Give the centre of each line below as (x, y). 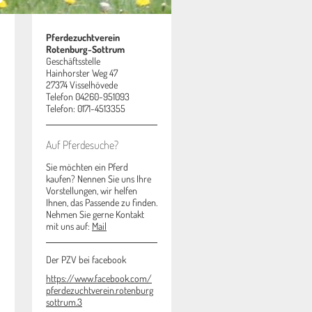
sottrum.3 (64, 302)
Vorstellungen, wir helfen (92, 190)
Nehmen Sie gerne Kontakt (95, 214)
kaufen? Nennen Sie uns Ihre (99, 179)
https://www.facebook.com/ (99, 278)
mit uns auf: (69, 226)
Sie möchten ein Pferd (87, 167)
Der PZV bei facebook (86, 259)
